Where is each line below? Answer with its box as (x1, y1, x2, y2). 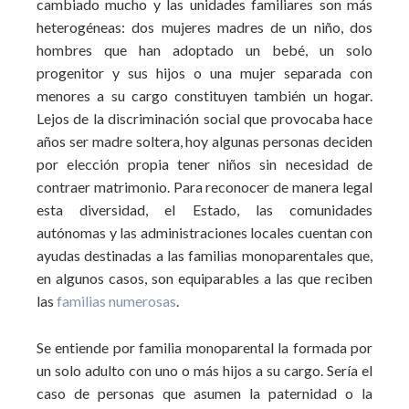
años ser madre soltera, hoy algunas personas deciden (37, 132, 372, 150)
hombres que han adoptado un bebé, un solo (37, 41, 372, 58)
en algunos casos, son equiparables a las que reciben (37, 269, 372, 287)
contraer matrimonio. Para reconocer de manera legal (37, 178, 372, 195)
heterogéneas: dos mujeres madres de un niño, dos (37, 18, 372, 36)
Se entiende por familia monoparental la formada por (37, 339, 372, 356)
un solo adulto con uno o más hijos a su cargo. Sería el (37, 362, 372, 379)
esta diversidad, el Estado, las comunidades (37, 201, 372, 218)
